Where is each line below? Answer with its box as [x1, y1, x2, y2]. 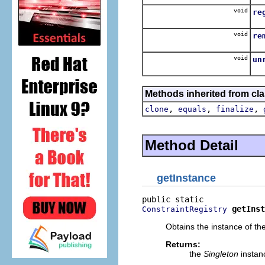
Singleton [203, 249, 238, 258]
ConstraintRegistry [142, 205, 227, 214]
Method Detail [145, 137, 238, 153]
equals [178, 104, 206, 114]
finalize [216, 104, 254, 114]
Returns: [166, 240, 201, 249]
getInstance [157, 172, 216, 184]
